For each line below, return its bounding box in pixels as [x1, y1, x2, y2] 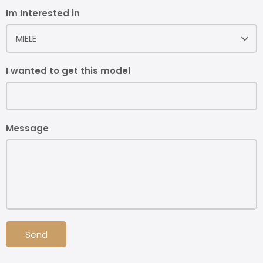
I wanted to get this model [6, 65, 130, 77]
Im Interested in [6, 7, 80, 20]
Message [6, 122, 49, 135]
